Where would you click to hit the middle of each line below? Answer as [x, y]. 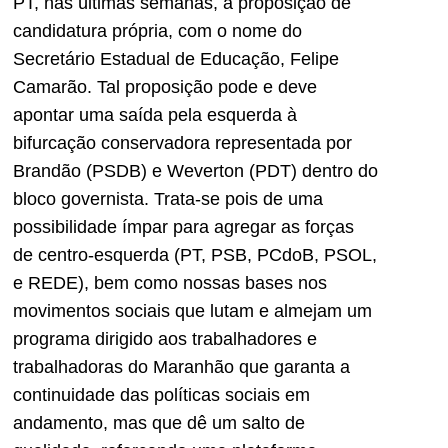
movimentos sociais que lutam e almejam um [192, 311]
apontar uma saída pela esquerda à [155, 115]
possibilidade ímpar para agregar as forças [183, 227]
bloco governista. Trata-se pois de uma [168, 199]
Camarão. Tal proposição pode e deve [165, 87]
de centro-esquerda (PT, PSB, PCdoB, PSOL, [195, 255]
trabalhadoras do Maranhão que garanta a [181, 367]
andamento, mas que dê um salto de [159, 423]
